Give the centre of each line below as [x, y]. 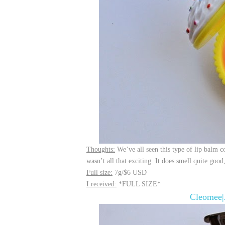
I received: [101, 184]
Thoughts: [101, 149]
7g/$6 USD [130, 173]
